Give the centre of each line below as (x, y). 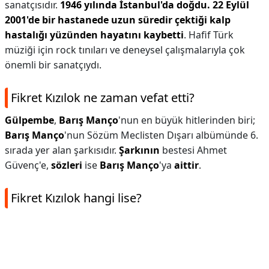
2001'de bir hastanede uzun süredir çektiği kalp (118, 20)
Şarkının (139, 150)
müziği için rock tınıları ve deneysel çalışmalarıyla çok (125, 50)
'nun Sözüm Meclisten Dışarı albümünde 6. (161, 135)
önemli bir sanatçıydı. (53, 65)
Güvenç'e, (28, 165)
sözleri (67, 165)
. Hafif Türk (209, 35)
